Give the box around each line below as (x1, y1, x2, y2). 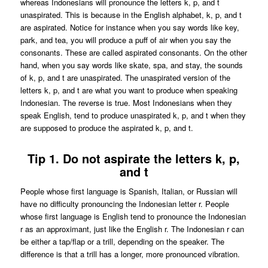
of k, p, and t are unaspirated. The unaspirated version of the (20, 72, 230, 84)
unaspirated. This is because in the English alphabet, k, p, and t (20, 9, 242, 21)
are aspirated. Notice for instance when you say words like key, (20, 22, 239, 33)
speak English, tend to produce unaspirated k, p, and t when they (20, 109, 246, 121)
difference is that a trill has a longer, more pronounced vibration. (20, 248, 240, 260)
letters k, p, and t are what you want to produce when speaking (20, 84, 237, 96)
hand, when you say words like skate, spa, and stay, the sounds (20, 59, 243, 71)
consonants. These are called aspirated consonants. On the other (20, 47, 247, 59)
